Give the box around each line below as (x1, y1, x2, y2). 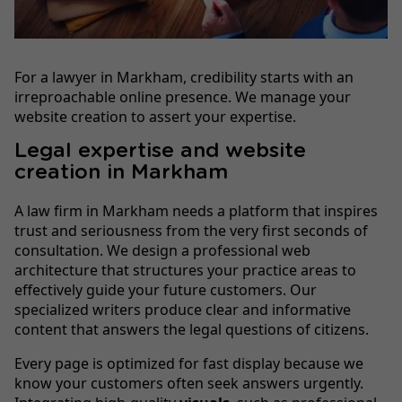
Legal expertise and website (14, 141, 306, 162)
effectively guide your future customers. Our (14, 280, 317, 301)
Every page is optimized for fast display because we (14, 354, 363, 374)
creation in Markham (14, 162, 228, 184)
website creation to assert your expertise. (14, 107, 296, 127)
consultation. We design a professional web (14, 240, 310, 261)
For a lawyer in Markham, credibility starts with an (14, 67, 354, 88)
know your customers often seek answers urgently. (14, 373, 363, 394)
